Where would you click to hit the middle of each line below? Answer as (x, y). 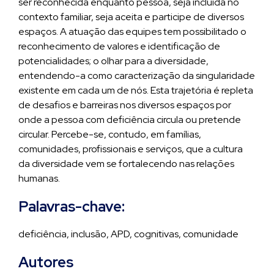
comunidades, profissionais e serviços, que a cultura (131, 149)
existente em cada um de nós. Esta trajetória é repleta (136, 90)
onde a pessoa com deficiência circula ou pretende (130, 120)
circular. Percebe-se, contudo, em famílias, (110, 134)
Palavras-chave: (72, 206)
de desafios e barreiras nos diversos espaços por (125, 105)
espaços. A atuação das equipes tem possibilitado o (132, 31)
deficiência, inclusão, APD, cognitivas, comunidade (128, 234)
